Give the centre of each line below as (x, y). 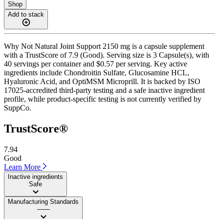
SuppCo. (18, 108)
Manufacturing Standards (43, 201)
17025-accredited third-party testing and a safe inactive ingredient (104, 90)
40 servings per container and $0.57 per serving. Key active (96, 64)
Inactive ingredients (35, 176)
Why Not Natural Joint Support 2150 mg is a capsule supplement (104, 46)
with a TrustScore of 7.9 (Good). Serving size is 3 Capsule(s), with (107, 55)
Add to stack (26, 14)
